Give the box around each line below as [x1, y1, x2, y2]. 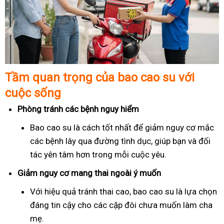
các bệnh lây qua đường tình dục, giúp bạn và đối [30, 136, 210, 146]
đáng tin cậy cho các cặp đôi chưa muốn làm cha [30, 200, 212, 210]
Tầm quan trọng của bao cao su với [5, 70, 194, 84]
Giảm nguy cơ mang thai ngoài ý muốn [17, 168, 161, 178]
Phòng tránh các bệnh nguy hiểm [17, 104, 139, 114]
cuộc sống [5, 86, 61, 100]
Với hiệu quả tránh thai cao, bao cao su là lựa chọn [30, 186, 217, 196]
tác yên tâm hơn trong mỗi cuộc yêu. [30, 149, 166, 159]
